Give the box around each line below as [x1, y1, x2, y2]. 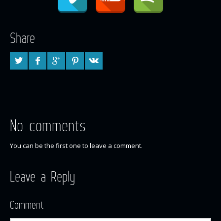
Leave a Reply [10, 167, 75, 186]
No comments [10, 114, 86, 137]
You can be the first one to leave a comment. [10, 141, 143, 150]
